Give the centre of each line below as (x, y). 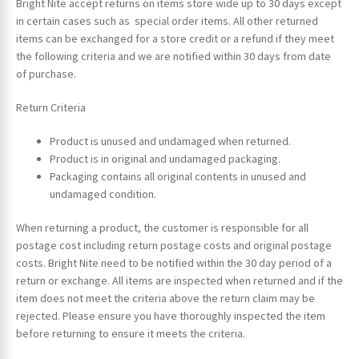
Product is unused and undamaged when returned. (170, 141)
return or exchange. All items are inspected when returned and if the (179, 280)
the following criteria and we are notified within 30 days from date (173, 56)
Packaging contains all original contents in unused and (177, 177)
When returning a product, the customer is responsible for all (162, 227)
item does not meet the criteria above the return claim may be (165, 298)
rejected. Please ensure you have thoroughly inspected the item (170, 315)
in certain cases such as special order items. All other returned (167, 21)
